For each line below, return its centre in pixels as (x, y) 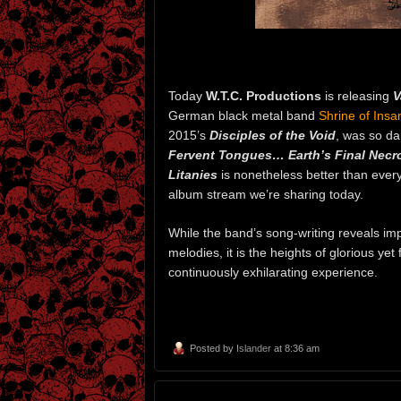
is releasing (357, 95)
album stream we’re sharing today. (266, 194)
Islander (254, 349)
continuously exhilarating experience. (273, 272)
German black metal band (243, 115)
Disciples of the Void (273, 135)
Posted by (213, 349)
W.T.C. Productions (264, 95)
